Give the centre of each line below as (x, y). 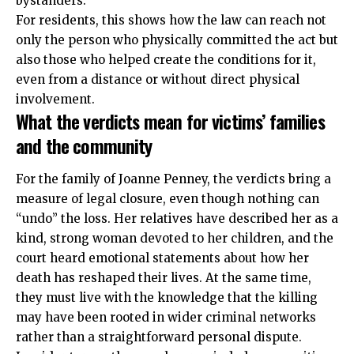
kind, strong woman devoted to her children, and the (175, 238)
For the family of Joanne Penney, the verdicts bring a (173, 179)
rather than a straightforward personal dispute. (159, 337)
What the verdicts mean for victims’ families (170, 121)
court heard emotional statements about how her (162, 258)
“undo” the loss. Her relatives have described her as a (177, 218)
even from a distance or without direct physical (158, 80)
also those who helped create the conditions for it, (166, 60)
